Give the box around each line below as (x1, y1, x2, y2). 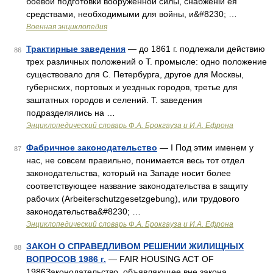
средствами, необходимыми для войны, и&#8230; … (26, 9, 237, 19)
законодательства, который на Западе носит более (26, 168, 231, 178)
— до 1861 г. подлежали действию (126, 44, 265, 54)
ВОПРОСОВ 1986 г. (26, 254, 106, 264)
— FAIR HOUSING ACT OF (106, 254, 214, 264)
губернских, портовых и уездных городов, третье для (26, 82, 238, 92)
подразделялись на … (26, 108, 115, 118)
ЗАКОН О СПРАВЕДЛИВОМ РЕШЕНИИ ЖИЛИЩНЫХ (26, 241, 244, 251)
